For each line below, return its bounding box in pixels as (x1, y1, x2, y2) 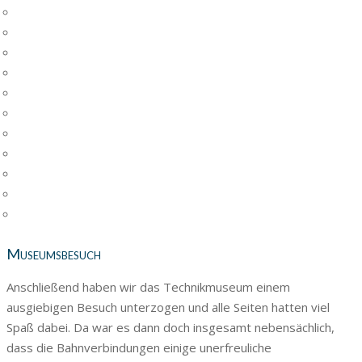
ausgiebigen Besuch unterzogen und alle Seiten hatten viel (6, 298, 330, 315)
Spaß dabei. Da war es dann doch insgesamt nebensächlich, (6, 318, 335, 335)
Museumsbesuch (6, 244, 101, 263)
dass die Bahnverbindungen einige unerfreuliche (6, 339, 271, 356)
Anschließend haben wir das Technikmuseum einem (6, 278, 290, 295)
